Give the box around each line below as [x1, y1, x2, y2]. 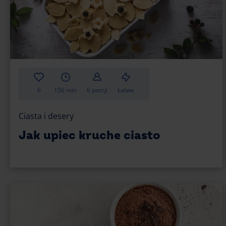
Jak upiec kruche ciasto [19, 128, 160, 143]
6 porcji [87, 85, 107, 94]
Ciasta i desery [19, 110, 74, 122]
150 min [54, 85, 77, 94]
